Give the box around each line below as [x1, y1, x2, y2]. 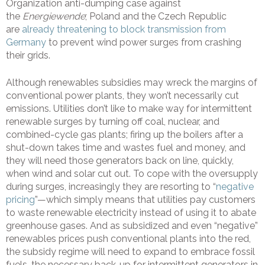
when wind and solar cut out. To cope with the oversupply [6, 168, 258, 180]
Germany [6, 37, 46, 49]
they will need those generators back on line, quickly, [6, 155, 234, 167]
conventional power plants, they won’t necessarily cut [6, 90, 239, 102]
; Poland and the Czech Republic [85, 11, 227, 22]
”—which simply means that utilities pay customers [35, 194, 256, 206]
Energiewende [22, 11, 85, 22]
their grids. [6, 50, 50, 62]
